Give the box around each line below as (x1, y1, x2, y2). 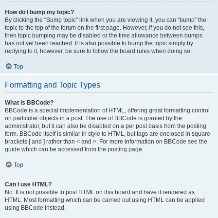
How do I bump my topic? (5, 9, 74, 16)
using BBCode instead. (5, 204, 66, 211)
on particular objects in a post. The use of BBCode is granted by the (5, 115, 182, 122)
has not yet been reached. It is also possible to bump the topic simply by (5, 40, 193, 47)
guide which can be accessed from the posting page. (5, 146, 144, 153)
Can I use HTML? (5, 181, 52, 188)
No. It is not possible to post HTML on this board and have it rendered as (5, 189, 195, 196)
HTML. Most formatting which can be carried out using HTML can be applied (5, 197, 205, 203)
